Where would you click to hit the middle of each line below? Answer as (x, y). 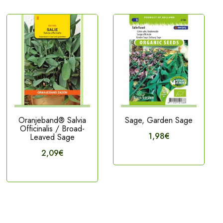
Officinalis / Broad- (53, 128)
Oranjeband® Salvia (53, 120)
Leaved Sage (53, 137)
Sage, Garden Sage (159, 120)
